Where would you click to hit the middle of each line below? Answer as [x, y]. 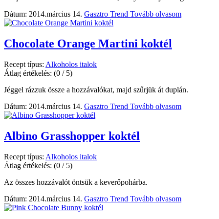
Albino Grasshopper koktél [72, 136]
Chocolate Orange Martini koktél [88, 44]
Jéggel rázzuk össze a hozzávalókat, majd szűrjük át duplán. [96, 89]
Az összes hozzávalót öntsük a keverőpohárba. [76, 182]
